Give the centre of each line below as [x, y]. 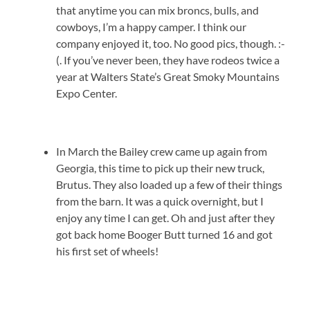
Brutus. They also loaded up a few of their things [170, 185]
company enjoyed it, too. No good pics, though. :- [171, 44]
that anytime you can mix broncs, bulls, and [158, 10]
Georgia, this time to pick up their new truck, [161, 168]
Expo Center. [87, 93]
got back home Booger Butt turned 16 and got [165, 235]
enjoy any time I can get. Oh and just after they [166, 218]
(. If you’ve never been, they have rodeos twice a [168, 60]
